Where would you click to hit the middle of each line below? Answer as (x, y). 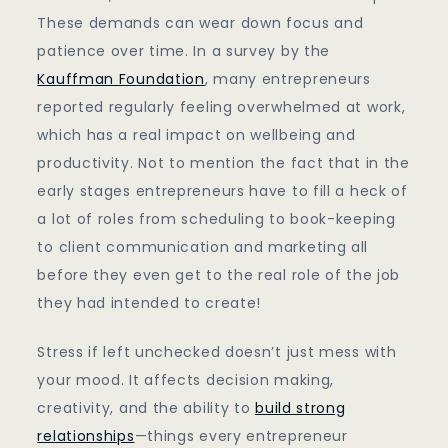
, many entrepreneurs (287, 79)
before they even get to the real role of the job (219, 275)
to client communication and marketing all (203, 247)
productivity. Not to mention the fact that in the (223, 163)
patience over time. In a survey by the (184, 51)
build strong (300, 408)
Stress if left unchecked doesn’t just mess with (217, 352)
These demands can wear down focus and (200, 23)
